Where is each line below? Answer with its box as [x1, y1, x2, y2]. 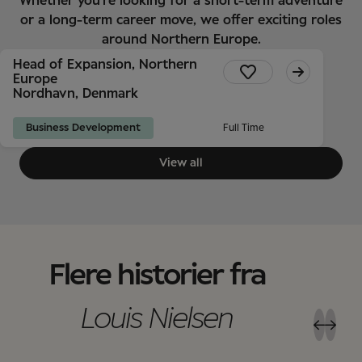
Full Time [223, 123, 264, 133]
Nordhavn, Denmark [13, 87, 138, 100]
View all [159, 158, 203, 169]
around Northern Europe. [101, 33, 261, 46]
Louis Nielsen [81, 305, 233, 334]
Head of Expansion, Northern [13, 58, 197, 71]
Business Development [26, 123, 141, 133]
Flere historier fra [48, 261, 265, 290]
